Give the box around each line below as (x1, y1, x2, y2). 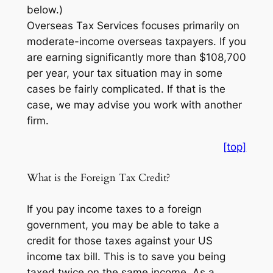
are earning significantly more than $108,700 (26, 51, 246, 64)
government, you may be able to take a (26, 219, 219, 232)
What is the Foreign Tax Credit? (26, 171, 170, 185)
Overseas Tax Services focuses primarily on (26, 19, 239, 32)
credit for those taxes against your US (26, 235, 213, 247)
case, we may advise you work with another (26, 99, 242, 112)
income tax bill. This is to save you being (26, 250, 225, 263)
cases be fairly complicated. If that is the (26, 83, 225, 96)
